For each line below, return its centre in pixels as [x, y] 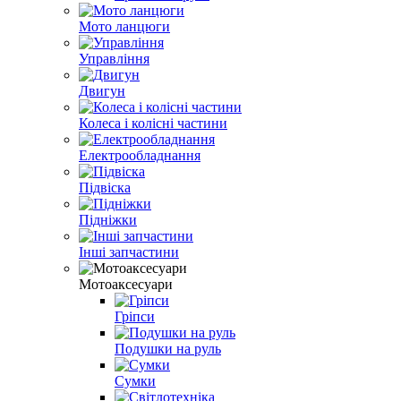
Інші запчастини [129, 252]
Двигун [102, 90]
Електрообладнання [140, 155]
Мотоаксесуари [126, 284]
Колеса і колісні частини [153, 123]
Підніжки [108, 219]
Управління [114, 58]
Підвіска [105, 187]
